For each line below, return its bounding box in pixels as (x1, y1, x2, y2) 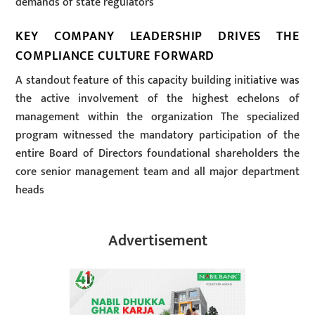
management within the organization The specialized (15, 108, 300, 127)
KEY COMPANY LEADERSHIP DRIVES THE (15, 25, 300, 46)
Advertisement (108, 228, 207, 255)
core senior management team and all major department (15, 162, 300, 182)
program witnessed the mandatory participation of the (15, 126, 300, 146)
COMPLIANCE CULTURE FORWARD (15, 45, 215, 66)
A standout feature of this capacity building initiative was (15, 71, 300, 91)
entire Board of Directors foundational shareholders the (15, 144, 300, 164)
